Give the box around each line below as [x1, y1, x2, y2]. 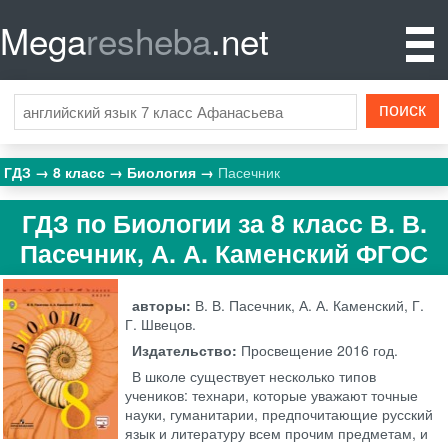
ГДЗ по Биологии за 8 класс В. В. [21, 204, 427, 241]
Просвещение [241, 340, 334, 361]
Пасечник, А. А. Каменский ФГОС [20, 234, 428, 271]
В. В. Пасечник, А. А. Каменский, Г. [195, 295, 425, 316]
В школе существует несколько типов [132, 366, 377, 387]
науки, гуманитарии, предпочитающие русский [125, 404, 434, 425]
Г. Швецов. [125, 314, 197, 335]
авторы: [132, 295, 196, 316]
